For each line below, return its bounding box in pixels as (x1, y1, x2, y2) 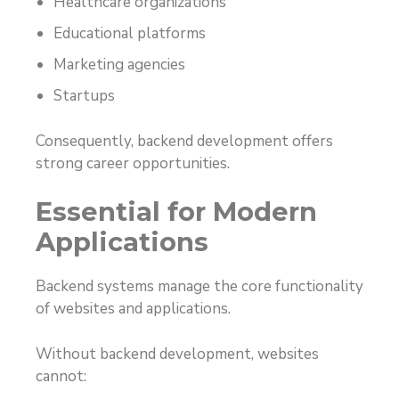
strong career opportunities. (36, 152, 230, 174)
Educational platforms (53, 23, 206, 45)
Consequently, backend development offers (36, 130, 333, 151)
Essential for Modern (36, 196, 317, 228)
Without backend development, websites (36, 343, 319, 364)
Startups (53, 85, 115, 107)
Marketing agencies (53, 54, 185, 76)
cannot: (36, 365, 86, 387)
